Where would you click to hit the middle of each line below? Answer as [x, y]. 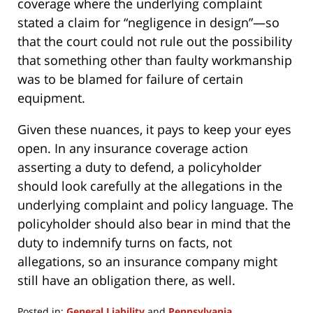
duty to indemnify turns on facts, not [125, 243]
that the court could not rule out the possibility [155, 42]
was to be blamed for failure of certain [130, 79]
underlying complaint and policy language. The [155, 205]
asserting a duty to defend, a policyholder [139, 167]
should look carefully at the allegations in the [150, 186]
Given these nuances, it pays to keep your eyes [154, 130]
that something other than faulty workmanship [155, 60]
